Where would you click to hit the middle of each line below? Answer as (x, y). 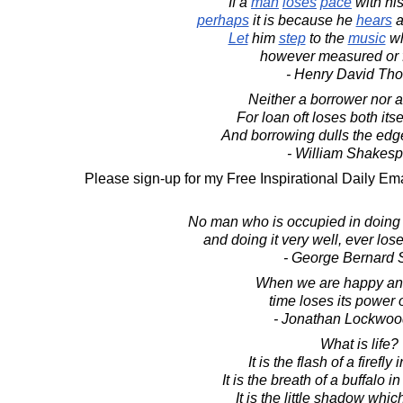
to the (327, 38)
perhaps (223, 20)
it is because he (302, 20)
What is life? (359, 344)
